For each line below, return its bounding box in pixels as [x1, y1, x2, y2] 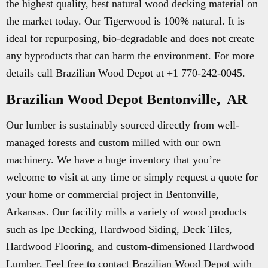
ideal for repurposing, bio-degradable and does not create [6, 32, 254, 44]
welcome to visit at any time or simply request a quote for [6, 171, 258, 183]
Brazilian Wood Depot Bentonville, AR [6, 92, 247, 107]
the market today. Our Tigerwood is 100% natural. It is [6, 15, 245, 27]
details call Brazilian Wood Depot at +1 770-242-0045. [6, 67, 245, 79]
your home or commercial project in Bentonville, [6, 188, 219, 200]
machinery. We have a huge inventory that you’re [6, 154, 221, 166]
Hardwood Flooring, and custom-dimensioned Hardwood [6, 240, 254, 252]
